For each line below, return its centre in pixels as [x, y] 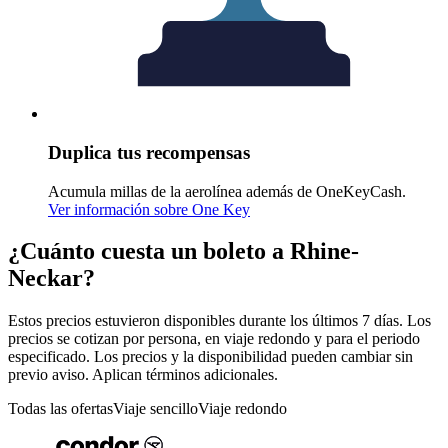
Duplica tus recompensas [149, 152]
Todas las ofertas [60, 409]
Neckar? [51, 278]
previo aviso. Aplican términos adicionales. [143, 375]
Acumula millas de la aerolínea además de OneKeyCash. [227, 191]
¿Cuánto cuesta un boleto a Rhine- [183, 251]
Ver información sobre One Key [149, 209]
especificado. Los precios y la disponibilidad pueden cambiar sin [210, 357]
